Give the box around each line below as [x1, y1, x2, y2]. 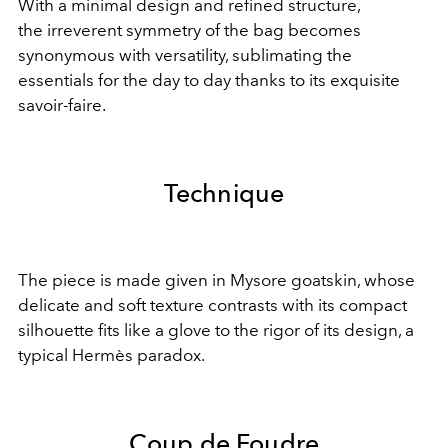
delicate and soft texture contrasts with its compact [18, 295, 407, 316]
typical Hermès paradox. [18, 345, 205, 366]
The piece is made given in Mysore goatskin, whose [18, 270, 415, 291]
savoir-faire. [18, 95, 106, 116]
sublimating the [232, 45, 352, 66]
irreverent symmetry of [47, 20, 220, 41]
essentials [18, 70, 94, 91]
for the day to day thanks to [98, 70, 305, 91]
